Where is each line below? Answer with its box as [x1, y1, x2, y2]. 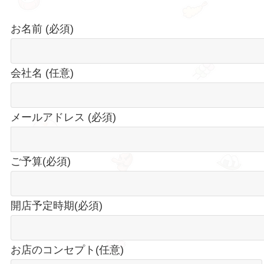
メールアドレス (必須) [10, 111, 116, 123]
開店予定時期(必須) [10, 199, 103, 212]
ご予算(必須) [10, 155, 71, 167]
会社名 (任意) [10, 67, 74, 79]
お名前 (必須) [10, 22, 74, 35]
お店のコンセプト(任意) [10, 243, 124, 256]
